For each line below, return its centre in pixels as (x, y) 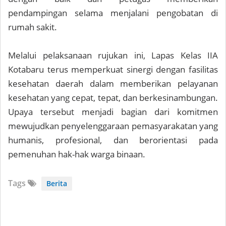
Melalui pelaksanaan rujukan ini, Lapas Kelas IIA (113, 55)
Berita (57, 183)
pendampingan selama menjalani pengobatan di (113, 13)
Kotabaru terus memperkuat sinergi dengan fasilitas (113, 69)
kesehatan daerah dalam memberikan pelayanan (113, 83)
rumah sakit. (33, 27)
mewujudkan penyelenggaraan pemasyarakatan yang (113, 126)
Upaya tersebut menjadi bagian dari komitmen (113, 111)
